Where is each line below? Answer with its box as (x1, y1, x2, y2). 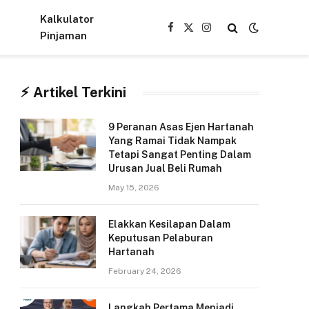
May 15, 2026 (108, 183, 159, 192)
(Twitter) (187, 42, 226, 54)
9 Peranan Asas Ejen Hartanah (108, 121, 254, 132)
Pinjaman (40, 30, 88, 41)
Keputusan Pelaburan (108, 232, 213, 243)
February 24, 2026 (108, 266, 181, 276)
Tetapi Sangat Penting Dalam (108, 149, 251, 160)
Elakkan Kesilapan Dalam (108, 219, 230, 230)
